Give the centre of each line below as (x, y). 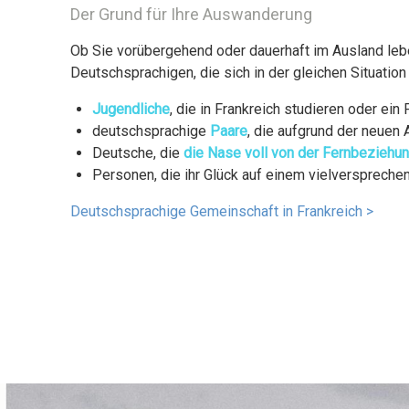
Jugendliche (131, 109)
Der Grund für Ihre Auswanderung (192, 14)
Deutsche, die (138, 152)
